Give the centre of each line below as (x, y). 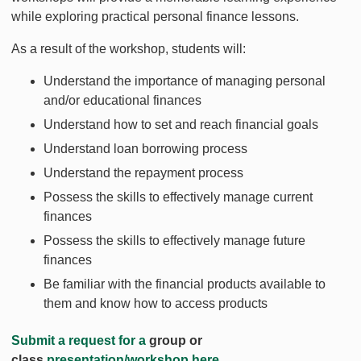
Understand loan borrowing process (145, 149)
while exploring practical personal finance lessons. (155, 17)
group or (176, 341)
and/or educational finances (122, 101)
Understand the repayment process (143, 173)
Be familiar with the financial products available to (185, 284)
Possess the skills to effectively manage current (178, 197)
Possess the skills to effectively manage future (174, 241)
